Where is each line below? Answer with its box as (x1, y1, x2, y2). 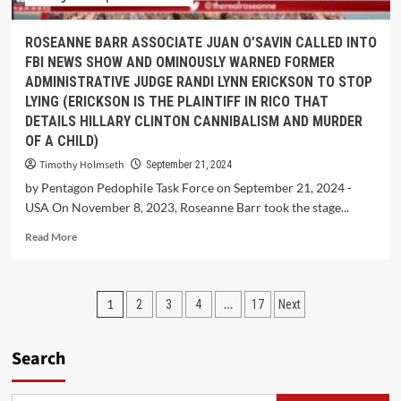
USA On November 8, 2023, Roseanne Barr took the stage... (24, 200, 349, 215)
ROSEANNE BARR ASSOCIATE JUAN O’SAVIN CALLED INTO (24, 34, 377, 51)
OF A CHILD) (24, 132, 98, 149)
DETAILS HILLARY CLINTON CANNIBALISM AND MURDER (24, 113, 363, 130)
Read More (24, 230, 77, 243)
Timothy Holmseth (38, 158, 124, 173)
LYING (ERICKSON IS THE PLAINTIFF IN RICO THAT (24, 93, 328, 110)
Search (11, 346, 65, 371)
